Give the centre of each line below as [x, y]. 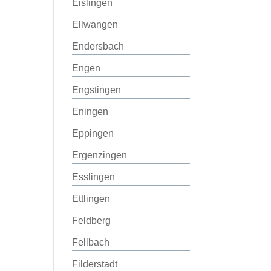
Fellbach [91, 242]
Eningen [90, 112]
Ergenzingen [100, 155]
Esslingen [94, 177]
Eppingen [93, 133]
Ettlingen [91, 199]
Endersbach [98, 46]
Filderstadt [95, 264]
